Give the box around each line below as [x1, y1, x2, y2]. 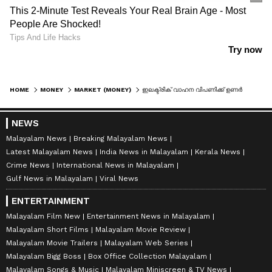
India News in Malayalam [100, 148, 188, 157]
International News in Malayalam [56, 161, 174, 170]
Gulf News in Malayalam [6, 174, 93, 183]
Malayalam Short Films [6, 225, 89, 234]
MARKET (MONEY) [74, 86, 131, 93]
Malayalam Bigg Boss [6, 252, 81, 261]
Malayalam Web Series [104, 239, 188, 248]
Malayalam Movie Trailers [6, 239, 98, 248]
